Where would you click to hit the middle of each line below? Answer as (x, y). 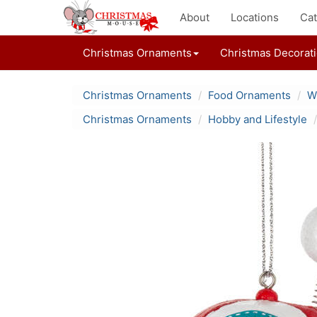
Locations (255, 17)
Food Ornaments (249, 95)
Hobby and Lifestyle (258, 119)
